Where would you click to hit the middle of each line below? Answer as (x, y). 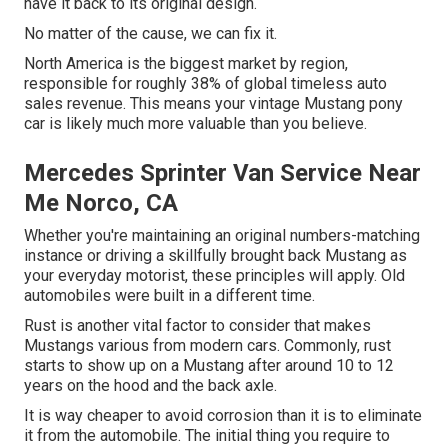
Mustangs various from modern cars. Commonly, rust (207, 346)
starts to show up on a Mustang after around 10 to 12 (209, 366)
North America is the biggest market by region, (186, 64)
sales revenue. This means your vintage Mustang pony (213, 104)
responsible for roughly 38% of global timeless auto (205, 84)
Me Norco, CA (101, 203)
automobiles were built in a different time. (169, 296)
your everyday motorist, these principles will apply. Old (214, 276)
